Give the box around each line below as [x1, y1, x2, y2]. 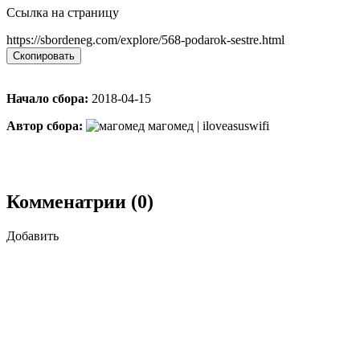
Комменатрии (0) [6, 190, 153, 212]
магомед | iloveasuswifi [145, 118, 269, 133]
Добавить [6, 228, 59, 243]
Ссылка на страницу [6, 5, 119, 19]
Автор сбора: [6, 118, 83, 133]
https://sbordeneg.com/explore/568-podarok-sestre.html [6, 32, 284, 47]
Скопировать [13, 49, 75, 62]
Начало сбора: [6, 91, 88, 105]
